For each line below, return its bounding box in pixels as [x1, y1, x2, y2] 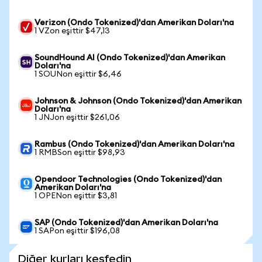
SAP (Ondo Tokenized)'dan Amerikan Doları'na [35, 219, 218, 227]
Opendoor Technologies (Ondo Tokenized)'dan [35, 175, 222, 184]
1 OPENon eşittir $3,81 [35, 192, 117, 200]
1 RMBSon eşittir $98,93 [35, 149, 125, 157]
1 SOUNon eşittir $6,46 [35, 70, 122, 78]
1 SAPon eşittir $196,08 [35, 227, 120, 235]
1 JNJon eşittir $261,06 [35, 113, 120, 122]
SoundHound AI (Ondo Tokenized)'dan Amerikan [35, 54, 225, 62]
